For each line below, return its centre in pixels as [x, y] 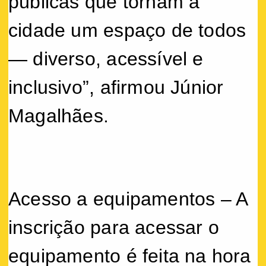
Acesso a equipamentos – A [128, 199]
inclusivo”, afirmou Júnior [116, 87]
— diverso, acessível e [106, 58]
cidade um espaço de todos [127, 30]
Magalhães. [59, 115]
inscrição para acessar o [114, 227]
